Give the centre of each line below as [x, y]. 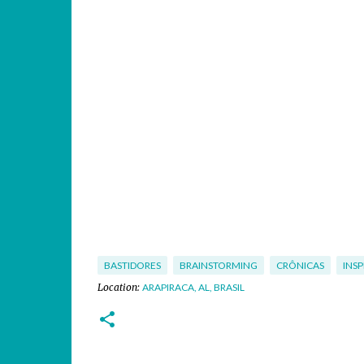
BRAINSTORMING [218, 265]
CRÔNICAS [300, 265]
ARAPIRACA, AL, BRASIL [193, 287]
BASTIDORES [132, 265]
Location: [119, 287]
